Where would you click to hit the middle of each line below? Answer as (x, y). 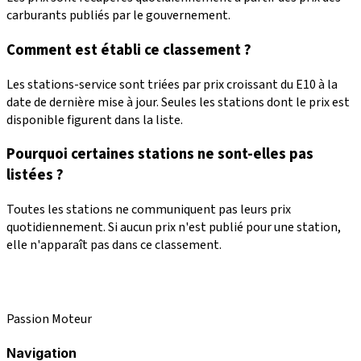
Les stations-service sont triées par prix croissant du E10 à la (172, 84)
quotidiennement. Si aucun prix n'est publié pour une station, (174, 228)
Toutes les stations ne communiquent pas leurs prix (149, 210)
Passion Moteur (49, 320)
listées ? (35, 175)
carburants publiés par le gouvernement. (118, 16)
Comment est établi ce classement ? (129, 50)
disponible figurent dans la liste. (95, 120)
